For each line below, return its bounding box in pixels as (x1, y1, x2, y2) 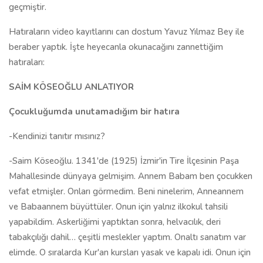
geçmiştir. (9, 1, 46, 13)
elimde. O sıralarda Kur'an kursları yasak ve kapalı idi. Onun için (9, 247, 251, 258)
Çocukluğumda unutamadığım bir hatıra (9, 106, 180, 117)
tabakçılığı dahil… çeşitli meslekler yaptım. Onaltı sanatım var (9, 231, 246, 243)
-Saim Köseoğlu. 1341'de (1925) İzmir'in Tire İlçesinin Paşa (9, 155, 239, 167)
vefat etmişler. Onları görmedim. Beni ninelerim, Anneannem (9, 186, 244, 197)
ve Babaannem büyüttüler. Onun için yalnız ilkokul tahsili (9, 201, 228, 213)
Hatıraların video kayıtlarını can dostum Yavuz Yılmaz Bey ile (9, 26, 244, 38)
